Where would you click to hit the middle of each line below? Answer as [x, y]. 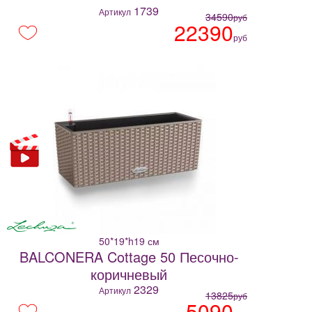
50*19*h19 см [129, 241]
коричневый [129, 274]
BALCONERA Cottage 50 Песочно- [129, 257]
